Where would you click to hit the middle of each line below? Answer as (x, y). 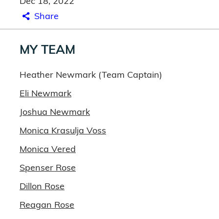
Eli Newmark (45, 93)
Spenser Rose (48, 167)
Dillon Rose (42, 186)
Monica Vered (48, 149)
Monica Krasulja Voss (63, 130)
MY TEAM (47, 49)
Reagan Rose (47, 205)
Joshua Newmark (55, 112)
